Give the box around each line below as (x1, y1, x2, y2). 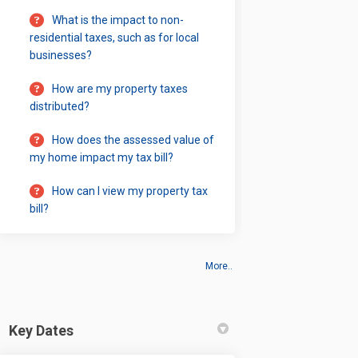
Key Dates (9, 321, 74, 339)
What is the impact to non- (52, 13, 185, 26)
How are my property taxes (52, 82, 189, 95)
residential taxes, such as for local (30, 30, 200, 44)
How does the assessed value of (52, 133, 215, 146)
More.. (205, 260, 233, 272)
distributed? (30, 99, 90, 113)
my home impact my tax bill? (30, 150, 174, 164)
